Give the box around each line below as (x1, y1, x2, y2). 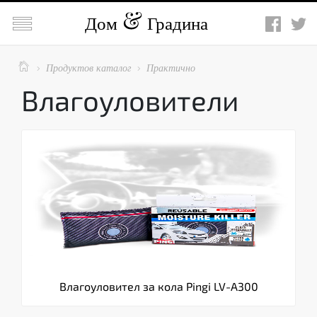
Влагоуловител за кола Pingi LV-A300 (59, 279, 258, 293)
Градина (142, 11, 208, 35)
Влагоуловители (21, 83, 238, 117)
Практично (146, 61, 195, 74)
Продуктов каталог (46, 61, 131, 74)
